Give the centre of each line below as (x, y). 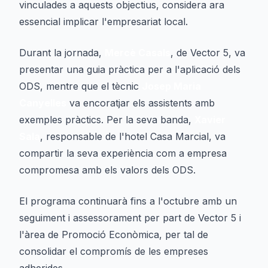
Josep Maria (171, 86)
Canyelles (43, 103)
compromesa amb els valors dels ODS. (107, 170)
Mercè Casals (138, 53)
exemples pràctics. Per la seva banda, (107, 120)
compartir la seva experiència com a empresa (123, 153)
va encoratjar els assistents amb (141, 103)
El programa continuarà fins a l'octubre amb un (128, 201)
